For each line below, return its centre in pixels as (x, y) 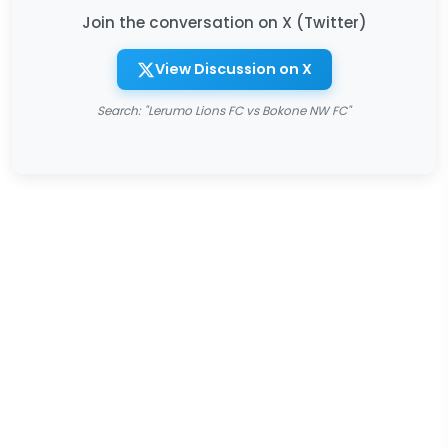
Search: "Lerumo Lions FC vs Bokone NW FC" (224, 110)
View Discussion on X (233, 69)
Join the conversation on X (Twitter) (224, 22)
